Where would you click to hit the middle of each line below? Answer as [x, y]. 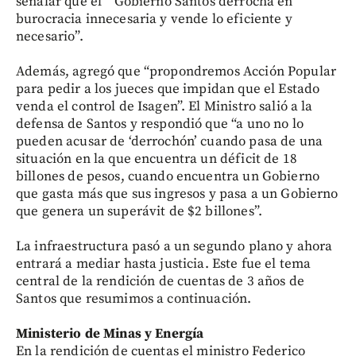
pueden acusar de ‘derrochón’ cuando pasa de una [170, 141]
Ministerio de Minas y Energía [110, 334]
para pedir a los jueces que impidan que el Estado [168, 89]
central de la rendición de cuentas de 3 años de [161, 281]
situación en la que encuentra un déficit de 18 [157, 159]
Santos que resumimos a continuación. [134, 299]
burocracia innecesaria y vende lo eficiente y [154, 19]
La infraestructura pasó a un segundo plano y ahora [174, 246]
